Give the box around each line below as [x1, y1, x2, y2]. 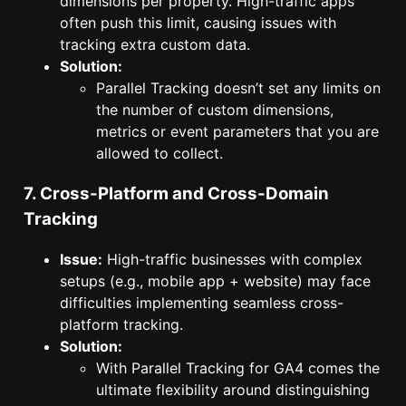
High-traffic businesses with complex [102, 250, 362, 269]
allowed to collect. [96, 143, 223, 162]
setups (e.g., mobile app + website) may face [60, 272, 371, 291]
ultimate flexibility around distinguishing [96, 381, 370, 400]
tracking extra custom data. [60, 34, 250, 53]
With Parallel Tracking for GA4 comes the [96, 359, 380, 378]
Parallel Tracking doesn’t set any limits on [96, 78, 381, 97]
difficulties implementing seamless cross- [60, 294, 343, 313]
